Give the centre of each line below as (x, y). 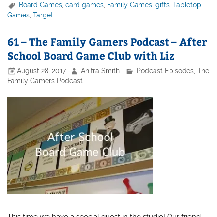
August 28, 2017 (42, 70)
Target (43, 15)
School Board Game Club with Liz (91, 56)
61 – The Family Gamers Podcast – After (107, 42)
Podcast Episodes (165, 70)
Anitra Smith (101, 70)
